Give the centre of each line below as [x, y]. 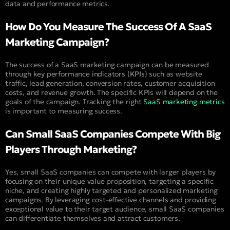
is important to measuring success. [64, 111]
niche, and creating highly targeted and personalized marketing [111, 190]
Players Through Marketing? [71, 149]
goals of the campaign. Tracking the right [74, 101]
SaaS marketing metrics [184, 101]
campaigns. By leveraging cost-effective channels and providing [111, 199]
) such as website [173, 74]
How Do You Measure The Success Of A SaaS [108, 26]
